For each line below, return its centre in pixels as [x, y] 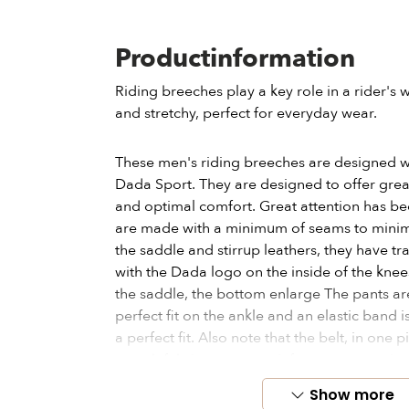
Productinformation [235, 58]
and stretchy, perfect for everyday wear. [246, 113]
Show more [352, 394]
